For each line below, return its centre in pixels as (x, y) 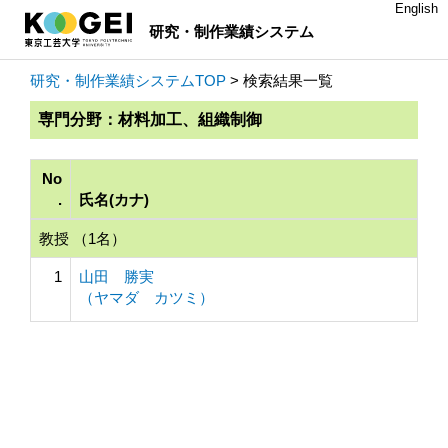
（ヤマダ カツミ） (146, 297)
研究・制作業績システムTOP (128, 80)
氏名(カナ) (114, 199)
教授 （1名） (82, 238)
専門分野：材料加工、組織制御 (150, 119)
